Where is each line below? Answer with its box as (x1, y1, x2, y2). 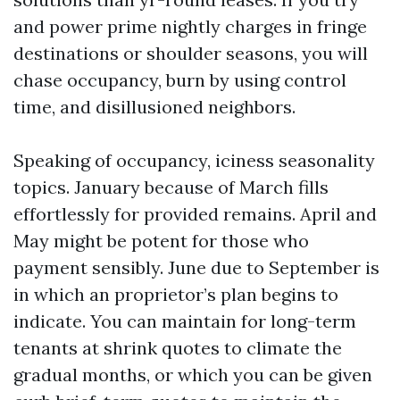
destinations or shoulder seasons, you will (13, 42, 368, 64)
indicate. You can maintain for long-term (13, 310, 356, 332)
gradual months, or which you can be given (13, 363, 372, 386)
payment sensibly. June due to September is (13, 256, 379, 279)
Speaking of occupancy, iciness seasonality (13, 149, 375, 171)
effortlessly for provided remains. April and (13, 203, 377, 225)
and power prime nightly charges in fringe (13, 15, 367, 37)
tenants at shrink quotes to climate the (13, 337, 342, 359)
